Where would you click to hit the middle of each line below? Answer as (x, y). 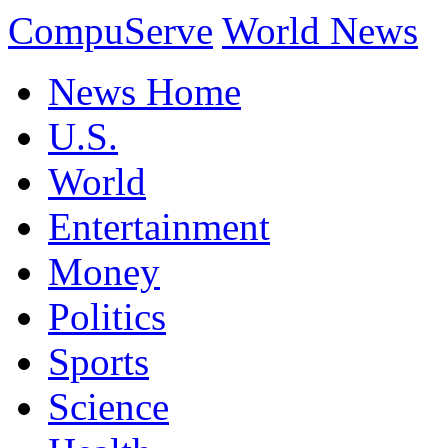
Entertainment (159, 226)
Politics (107, 316)
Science (108, 406)
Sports (98, 361)
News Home (144, 91)
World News (320, 30)
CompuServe (110, 30)
